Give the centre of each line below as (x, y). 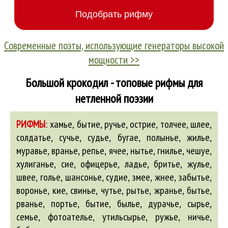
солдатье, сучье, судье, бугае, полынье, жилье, (114, 137)
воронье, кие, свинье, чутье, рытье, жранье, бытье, (114, 190)
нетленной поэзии (114, 98)
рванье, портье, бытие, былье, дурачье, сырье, (114, 204)
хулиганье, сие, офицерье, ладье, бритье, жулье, (114, 164)
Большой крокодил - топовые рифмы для (114, 83)
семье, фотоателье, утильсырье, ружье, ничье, (114, 217)
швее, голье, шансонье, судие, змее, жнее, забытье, (114, 177)
